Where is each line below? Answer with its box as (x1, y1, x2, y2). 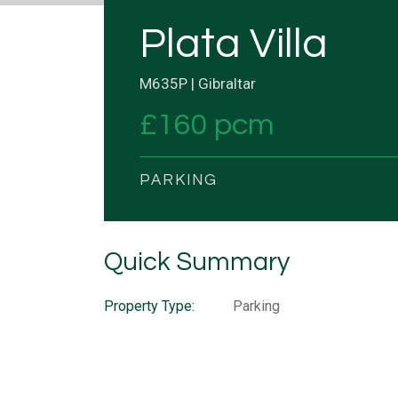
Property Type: (104, 297, 195, 314)
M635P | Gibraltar (139, 74, 256, 92)
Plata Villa (139, 21, 328, 66)
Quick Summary (104, 248, 290, 275)
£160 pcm (139, 108, 275, 140)
